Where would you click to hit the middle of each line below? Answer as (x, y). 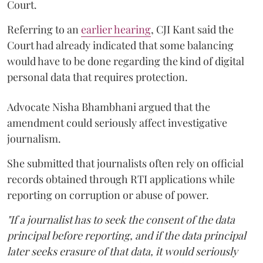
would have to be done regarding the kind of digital (126, 61)
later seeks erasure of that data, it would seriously (122, 251)
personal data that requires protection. (97, 77)
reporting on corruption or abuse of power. (108, 195)
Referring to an (44, 29)
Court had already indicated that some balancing (120, 45)
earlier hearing (116, 29)
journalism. (34, 138)
